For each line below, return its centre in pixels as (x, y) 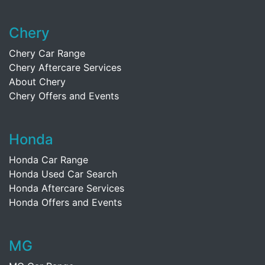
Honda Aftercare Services (67, 188)
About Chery (37, 81)
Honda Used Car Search (63, 174)
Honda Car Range (49, 159)
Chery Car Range (47, 53)
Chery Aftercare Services (65, 67)
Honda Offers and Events (65, 202)
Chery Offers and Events (64, 96)
